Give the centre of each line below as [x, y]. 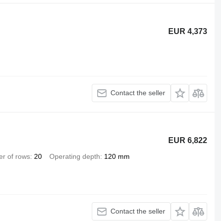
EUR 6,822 [188, 140]
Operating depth [74, 156]
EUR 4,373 [188, 32]
